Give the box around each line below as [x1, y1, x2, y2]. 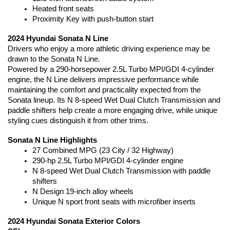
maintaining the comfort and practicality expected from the [8, 86, 201, 94]
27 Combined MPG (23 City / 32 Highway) [32, 146, 174, 155]
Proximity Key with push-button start [32, 15, 154, 24]
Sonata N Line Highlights [8, 136, 97, 145]
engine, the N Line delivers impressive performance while [8, 75, 199, 84]
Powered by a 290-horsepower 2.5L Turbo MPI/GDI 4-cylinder [8, 65, 214, 74]
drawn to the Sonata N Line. [8, 55, 100, 64]
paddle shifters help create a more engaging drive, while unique [8, 106, 217, 115]
